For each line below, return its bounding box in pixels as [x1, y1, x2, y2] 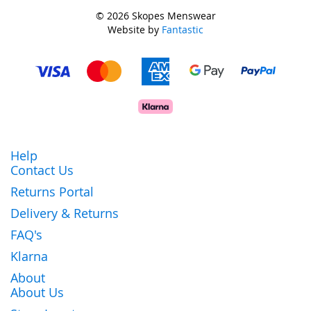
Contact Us [10, 161, 74, 178]
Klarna [10, 247, 48, 264]
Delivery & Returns [10, 204, 119, 221]
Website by [108, 22, 162, 36]
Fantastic [162, 22, 203, 36]
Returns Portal [10, 183, 94, 200]
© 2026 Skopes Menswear [95, 8, 216, 22]
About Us [10, 283, 64, 301]
